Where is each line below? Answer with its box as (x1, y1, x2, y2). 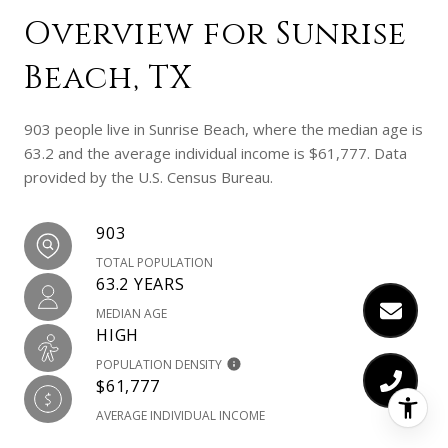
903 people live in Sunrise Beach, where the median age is (24, 118, 423, 139)
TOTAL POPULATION (96, 253, 213, 271)
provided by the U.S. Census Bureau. (24, 166, 273, 187)
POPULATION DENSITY (96, 355, 222, 373)
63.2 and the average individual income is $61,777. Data (24, 142, 407, 163)
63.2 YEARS (96, 272, 185, 295)
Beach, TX (24, 56, 192, 100)
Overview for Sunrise (24, 12, 407, 56)
